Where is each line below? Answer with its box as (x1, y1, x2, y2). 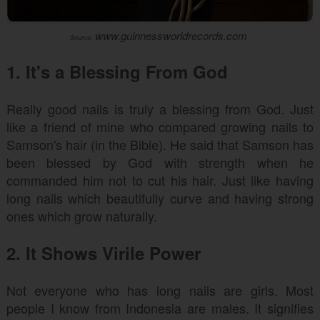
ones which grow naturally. (6, 206, 161, 225)
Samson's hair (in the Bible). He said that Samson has (6, 135, 314, 154)
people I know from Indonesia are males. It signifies (6, 299, 314, 317)
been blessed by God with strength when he (6, 153, 314, 171)
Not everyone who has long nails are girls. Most (6, 281, 314, 299)
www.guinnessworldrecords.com (94, 28, 247, 43)
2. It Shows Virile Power (6, 241, 206, 265)
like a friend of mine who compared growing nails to (6, 117, 314, 136)
